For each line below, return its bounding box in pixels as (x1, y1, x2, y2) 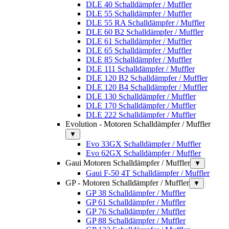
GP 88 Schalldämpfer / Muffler (86, 216, 186, 225)
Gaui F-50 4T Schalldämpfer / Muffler (86, 168, 210, 177)
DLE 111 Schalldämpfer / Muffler (86, 64, 195, 73)
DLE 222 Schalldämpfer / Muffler (86, 110, 196, 119)
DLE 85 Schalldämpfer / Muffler (86, 55, 192, 64)
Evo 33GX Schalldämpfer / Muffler (86, 139, 201, 148)
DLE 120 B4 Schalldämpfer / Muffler (86, 82, 208, 91)
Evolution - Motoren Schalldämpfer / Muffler (65, 119, 211, 128)
